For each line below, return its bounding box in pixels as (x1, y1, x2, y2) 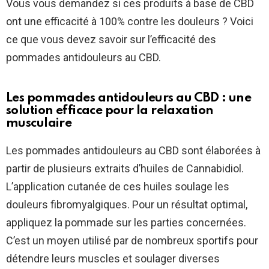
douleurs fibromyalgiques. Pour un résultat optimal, (6, 198, 247, 211)
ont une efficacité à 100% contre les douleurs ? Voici (6, 15, 253, 28)
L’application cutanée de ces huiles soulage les (6, 180, 229, 193)
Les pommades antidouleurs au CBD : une (6, 92, 252, 105)
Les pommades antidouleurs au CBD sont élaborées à (6, 144, 261, 157)
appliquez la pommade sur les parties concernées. (6, 216, 246, 229)
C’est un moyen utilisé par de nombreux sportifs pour (6, 234, 258, 247)
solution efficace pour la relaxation (6, 104, 214, 118)
